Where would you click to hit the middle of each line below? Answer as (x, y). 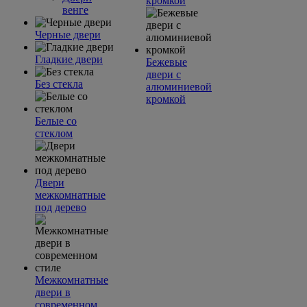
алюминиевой (179, 87)
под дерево (61, 207)
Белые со (56, 121)
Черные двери (68, 35)
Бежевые (167, 62)
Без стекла (59, 84)
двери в (53, 292)
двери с (163, 74)
